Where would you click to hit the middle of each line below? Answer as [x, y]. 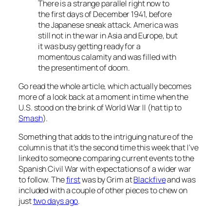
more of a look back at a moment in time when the [104, 97]
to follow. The [42, 180]
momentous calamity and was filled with [107, 57]
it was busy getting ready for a [89, 46]
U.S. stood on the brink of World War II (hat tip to [100, 107]
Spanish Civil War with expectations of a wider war [105, 169]
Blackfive [150, 180]
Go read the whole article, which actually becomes [105, 86]
